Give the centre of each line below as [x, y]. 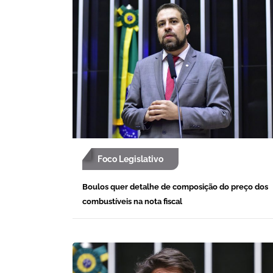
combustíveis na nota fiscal [132, 201]
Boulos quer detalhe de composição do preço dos [175, 186]
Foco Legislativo [130, 159]
